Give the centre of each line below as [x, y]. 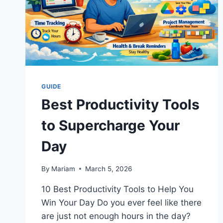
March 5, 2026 [109, 168]
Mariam [63, 168]
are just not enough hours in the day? [116, 216]
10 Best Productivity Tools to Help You [117, 189]
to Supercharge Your [111, 126]
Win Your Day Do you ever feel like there [121, 202]
